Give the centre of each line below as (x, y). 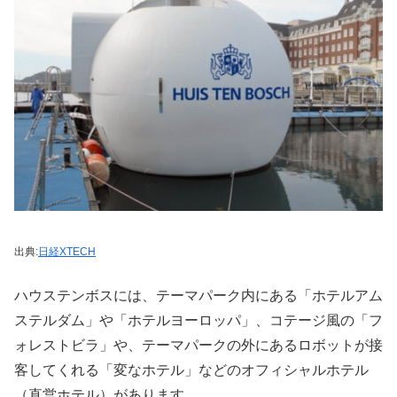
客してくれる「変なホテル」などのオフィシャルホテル (191, 370)
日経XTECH (67, 252)
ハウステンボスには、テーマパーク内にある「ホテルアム (198, 295)
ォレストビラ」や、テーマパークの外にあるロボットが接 (198, 345)
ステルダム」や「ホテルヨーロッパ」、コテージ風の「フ (198, 320)
